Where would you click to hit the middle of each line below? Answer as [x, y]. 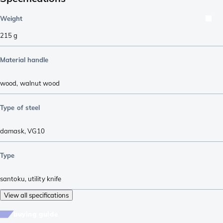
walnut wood [40, 83]
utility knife [45, 178]
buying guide [36, 214]
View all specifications [36, 195]
